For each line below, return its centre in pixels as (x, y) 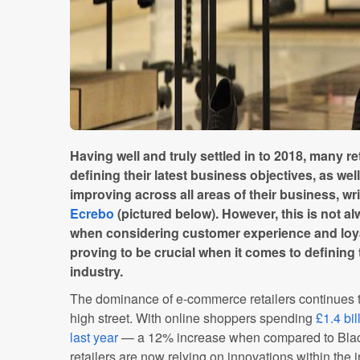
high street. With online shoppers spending (193, 318)
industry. (96, 271)
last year (94, 337)
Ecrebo (92, 213)
